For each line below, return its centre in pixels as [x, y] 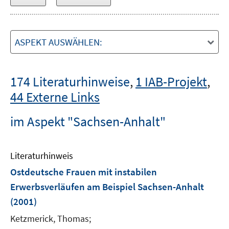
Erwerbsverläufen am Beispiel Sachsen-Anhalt [107, 187]
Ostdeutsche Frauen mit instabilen [84, 172]
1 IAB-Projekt [171, 82]
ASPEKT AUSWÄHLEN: [59, 42]
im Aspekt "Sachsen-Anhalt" [88, 121]
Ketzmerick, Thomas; [51, 219]
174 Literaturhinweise [70, 82]
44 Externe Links [55, 97]
